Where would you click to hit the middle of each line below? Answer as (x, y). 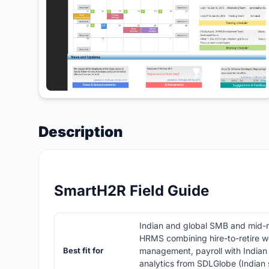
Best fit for (83, 251)
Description (81, 132)
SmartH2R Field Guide (131, 191)
